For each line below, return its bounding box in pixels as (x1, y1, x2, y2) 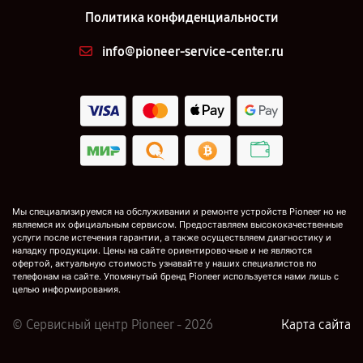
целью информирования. (12, 284, 121, 296)
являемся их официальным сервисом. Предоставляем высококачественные (12, 219, 343, 231)
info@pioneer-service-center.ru (102, 44, 284, 59)
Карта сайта (281, 317, 351, 333)
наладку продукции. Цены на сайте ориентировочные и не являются (12, 245, 312, 257)
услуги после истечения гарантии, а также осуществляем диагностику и (12, 232, 331, 244)
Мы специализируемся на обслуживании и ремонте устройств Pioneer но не (12, 206, 346, 218)
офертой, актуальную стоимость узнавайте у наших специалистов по (12, 258, 317, 270)
